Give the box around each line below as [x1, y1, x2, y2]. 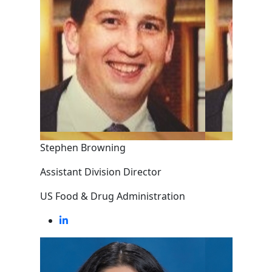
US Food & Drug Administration [39, 189, 185, 203]
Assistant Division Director [39, 165, 161, 178]
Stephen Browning [39, 141, 126, 154]
